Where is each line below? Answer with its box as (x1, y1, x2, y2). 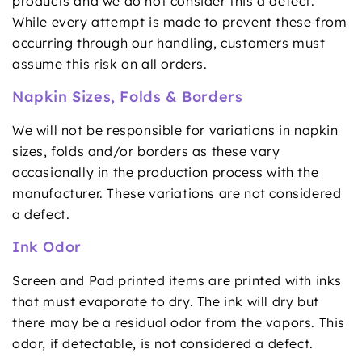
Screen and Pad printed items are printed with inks (12, 271, 343, 288)
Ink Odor (12, 237, 82, 256)
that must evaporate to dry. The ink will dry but (12, 293, 319, 309)
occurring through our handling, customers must (12, 34, 326, 51)
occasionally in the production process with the (12, 163, 319, 180)
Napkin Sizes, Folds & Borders (12, 86, 243, 106)
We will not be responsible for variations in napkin (12, 121, 339, 138)
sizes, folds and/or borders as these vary (12, 142, 280, 159)
